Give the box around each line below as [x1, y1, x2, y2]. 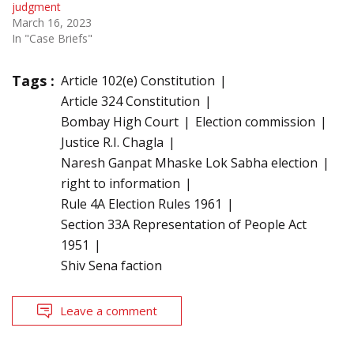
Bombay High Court [61, 112, 179, 130]
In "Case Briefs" [12, 30, 92, 46]
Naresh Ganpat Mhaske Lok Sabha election [61, 153, 318, 171]
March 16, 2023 [12, 14, 92, 30]
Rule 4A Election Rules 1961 [61, 194, 222, 213]
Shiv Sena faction [61, 256, 162, 274]
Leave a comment [60, 302, 157, 318]
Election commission [195, 112, 315, 130]
